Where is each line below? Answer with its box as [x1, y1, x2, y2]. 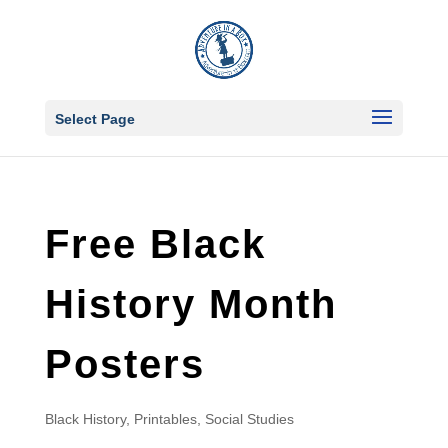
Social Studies [204, 411, 294, 427]
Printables [133, 411, 197, 427]
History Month [44, 282, 337, 326]
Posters [44, 342, 205, 386]
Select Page [54, 111, 135, 127]
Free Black [44, 222, 266, 266]
